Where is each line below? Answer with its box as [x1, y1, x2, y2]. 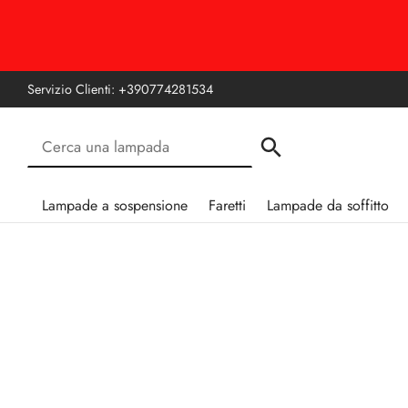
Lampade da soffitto [267, 194, 389, 216]
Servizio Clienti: [27, 80, 118, 98]
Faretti [209, 194, 246, 216]
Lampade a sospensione [42, 194, 188, 216]
